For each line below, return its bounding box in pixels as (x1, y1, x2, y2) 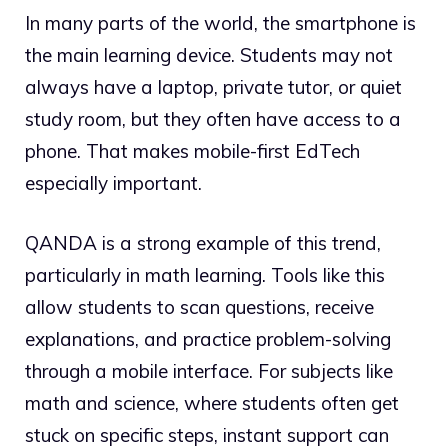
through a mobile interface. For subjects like (25, 359, 393, 384)
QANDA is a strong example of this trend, (25, 231, 381, 256)
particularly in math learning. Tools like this (25, 263, 385, 288)
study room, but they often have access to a (25, 106, 401, 131)
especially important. (25, 170, 202, 195)
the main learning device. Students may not (25, 42, 393, 67)
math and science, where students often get (25, 391, 399, 416)
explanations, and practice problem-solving (25, 327, 391, 352)
